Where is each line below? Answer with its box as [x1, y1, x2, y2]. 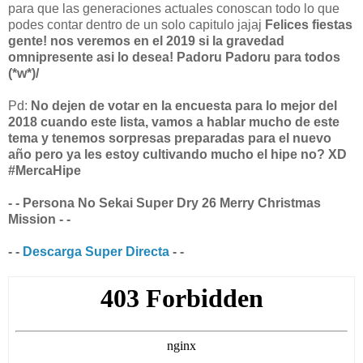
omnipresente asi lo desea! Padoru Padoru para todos [8, 50, 340, 65]
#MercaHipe [8, 164, 81, 178]
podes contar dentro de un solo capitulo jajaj [8, 18, 265, 32]
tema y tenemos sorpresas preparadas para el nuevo [8, 131, 331, 146]
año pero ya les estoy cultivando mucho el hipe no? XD [8, 147, 347, 162]
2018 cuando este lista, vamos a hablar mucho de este [8, 115, 340, 130]
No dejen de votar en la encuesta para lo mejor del [31, 99, 337, 113]
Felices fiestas [265, 18, 352, 32]
